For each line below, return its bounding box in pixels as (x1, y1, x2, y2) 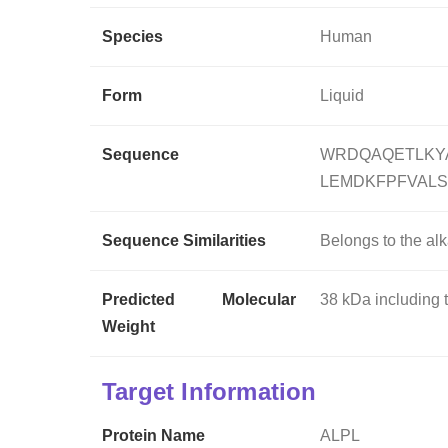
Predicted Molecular (102, 290, 297, 308)
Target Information (102, 377, 317, 405)
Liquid (320, 86, 365, 104)
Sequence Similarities (102, 231, 266, 249)
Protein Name (102, 426, 205, 444)
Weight (102, 317, 155, 335)
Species (102, 27, 163, 45)
